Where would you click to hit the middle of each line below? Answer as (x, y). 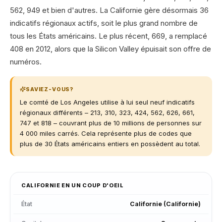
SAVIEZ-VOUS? (50, 89)
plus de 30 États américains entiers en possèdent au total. (110, 143)
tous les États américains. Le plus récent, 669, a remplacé (109, 36)
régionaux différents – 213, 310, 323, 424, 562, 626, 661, (107, 112)
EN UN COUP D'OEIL (92, 185)
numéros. (26, 62)
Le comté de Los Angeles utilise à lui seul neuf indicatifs (107, 102)
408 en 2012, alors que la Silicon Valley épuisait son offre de (111, 49)
